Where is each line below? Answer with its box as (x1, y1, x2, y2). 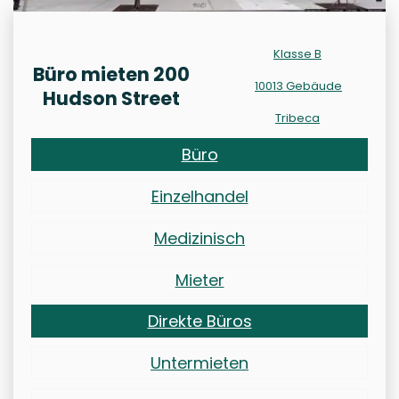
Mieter (175, 269, 224, 292)
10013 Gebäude (255, 77, 342, 95)
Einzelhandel (151, 185, 248, 208)
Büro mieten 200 (33, 61, 190, 88)
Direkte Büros (147, 310, 252, 333)
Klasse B (273, 45, 322, 63)
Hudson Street (43, 85, 180, 112)
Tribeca (275, 110, 320, 127)
